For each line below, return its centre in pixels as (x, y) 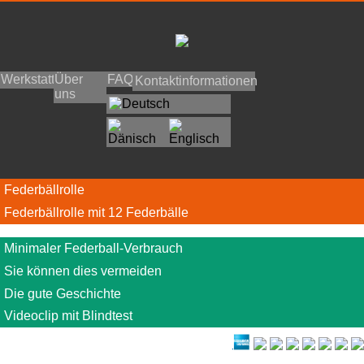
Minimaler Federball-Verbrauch (93, 248)
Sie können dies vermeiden (82, 271)
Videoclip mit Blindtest (68, 316)
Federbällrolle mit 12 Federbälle (96, 212)
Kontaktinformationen (197, 81)
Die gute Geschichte (62, 293)
